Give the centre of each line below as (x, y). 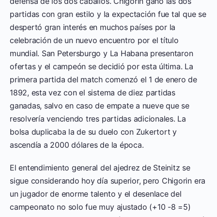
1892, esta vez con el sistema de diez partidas (93, 92)
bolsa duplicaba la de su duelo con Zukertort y (93, 132)
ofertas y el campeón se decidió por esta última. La (101, 66)
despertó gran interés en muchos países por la (93, 27)
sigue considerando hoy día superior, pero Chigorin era (108, 180)
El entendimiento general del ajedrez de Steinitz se (100, 167)
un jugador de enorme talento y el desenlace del (96, 194)
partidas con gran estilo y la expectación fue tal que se (108, 14)
